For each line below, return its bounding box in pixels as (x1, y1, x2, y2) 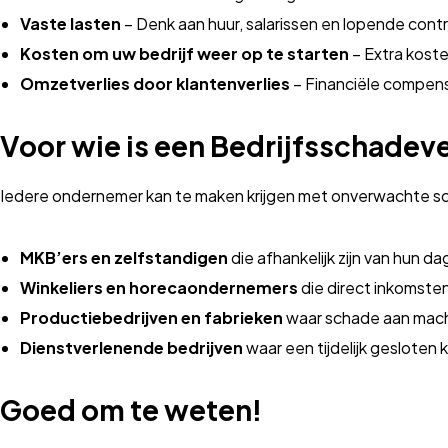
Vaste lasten (20, 13, 121, 34)
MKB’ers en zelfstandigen (20, 247, 228, 268)
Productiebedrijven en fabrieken (20, 307, 283, 328)
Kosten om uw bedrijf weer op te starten (20, 43, 349, 64)
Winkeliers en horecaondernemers (20, 277, 298, 298)
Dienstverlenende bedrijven (20, 337, 243, 358)
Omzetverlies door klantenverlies (20, 73, 290, 94)
